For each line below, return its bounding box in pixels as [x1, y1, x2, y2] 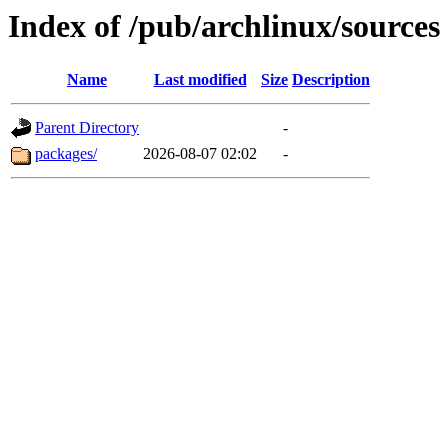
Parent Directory [35, 119, 139, 137]
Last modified [153, 71, 247, 89]
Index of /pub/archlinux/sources [8, 8, 440, 44]
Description [292, 71, 370, 89]
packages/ [35, 145, 97, 163]
